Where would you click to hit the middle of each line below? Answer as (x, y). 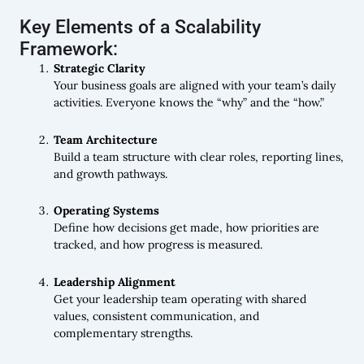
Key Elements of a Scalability (140, 27)
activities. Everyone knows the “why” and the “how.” (189, 103)
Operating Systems (106, 211)
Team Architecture (106, 139)
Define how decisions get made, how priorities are (186, 228)
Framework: (69, 49)
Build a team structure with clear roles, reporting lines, (199, 156)
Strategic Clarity (100, 69)
